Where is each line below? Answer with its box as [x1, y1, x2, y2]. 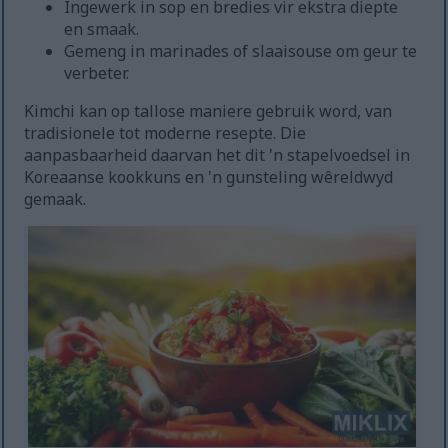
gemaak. [24, 188, 87, 211]
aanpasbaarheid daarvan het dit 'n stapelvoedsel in [24, 144, 411, 167]
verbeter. [64, 62, 130, 85]
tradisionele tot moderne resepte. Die [24, 122, 307, 145]
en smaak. [64, 18, 140, 41]
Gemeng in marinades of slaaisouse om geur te [64, 40, 418, 63]
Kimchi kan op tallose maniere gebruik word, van [24, 100, 393, 123]
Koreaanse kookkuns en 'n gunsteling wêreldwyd [24, 166, 394, 189]
